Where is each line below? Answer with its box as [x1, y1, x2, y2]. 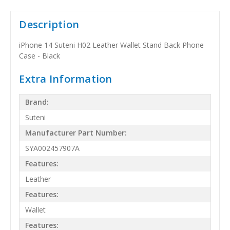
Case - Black [19, 50, 61, 61]
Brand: [25, 97, 49, 107]
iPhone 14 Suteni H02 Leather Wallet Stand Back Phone [19, 40, 204, 50]
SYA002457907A [25, 143, 80, 154]
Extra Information [19, 71, 112, 86]
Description [19, 17, 80, 31]
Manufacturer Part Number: [25, 128, 127, 138]
